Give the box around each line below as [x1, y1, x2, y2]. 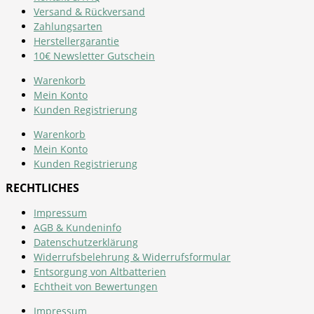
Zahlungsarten [34, 19, 102, 33]
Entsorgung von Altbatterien [34, 264, 166, 278]
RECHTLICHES [6, 179, 79, 196]
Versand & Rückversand [34, 4, 145, 18]
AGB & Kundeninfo [34, 220, 121, 234]
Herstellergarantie [34, 34, 119, 48]
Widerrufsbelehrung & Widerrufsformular [34, 250, 231, 264]
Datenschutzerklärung [34, 235, 138, 249]
